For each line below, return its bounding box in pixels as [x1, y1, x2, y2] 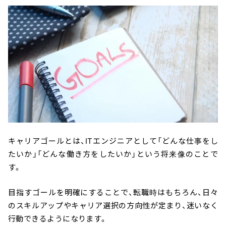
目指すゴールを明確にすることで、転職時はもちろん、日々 [8, 188, 218, 198]
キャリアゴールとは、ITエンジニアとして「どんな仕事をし [8, 136, 218, 146]
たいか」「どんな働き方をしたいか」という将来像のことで [8, 149, 218, 159]
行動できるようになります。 [8, 214, 107, 224]
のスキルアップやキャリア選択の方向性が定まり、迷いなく [8, 201, 218, 211]
